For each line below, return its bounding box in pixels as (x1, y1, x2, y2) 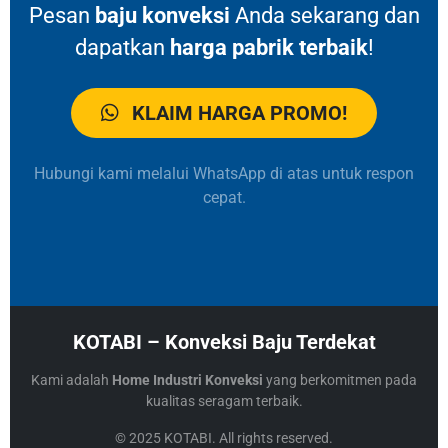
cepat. (202, 188, 246, 207)
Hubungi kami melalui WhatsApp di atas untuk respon (34, 164, 414, 183)
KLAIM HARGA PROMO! (127, 101, 347, 125)
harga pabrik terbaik (169, 35, 368, 60)
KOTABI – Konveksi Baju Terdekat (72, 330, 376, 354)
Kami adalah (31, 372, 112, 388)
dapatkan (74, 35, 170, 60)
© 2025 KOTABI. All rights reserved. (115, 430, 333, 446)
